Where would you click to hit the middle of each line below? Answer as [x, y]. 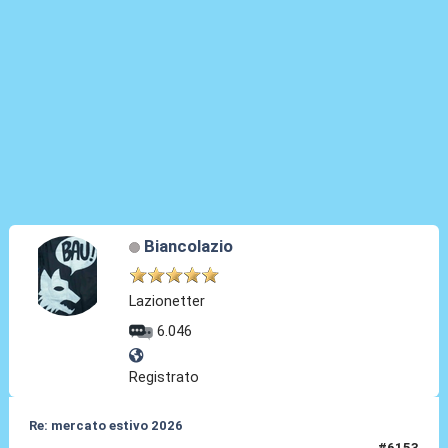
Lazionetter [167, 301]
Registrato [164, 376]
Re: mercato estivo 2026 [105, 425]
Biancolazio [188, 245]
